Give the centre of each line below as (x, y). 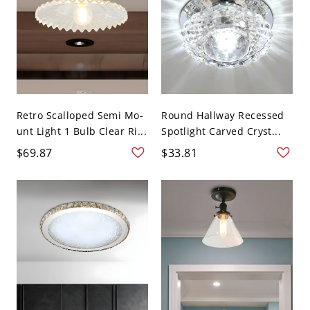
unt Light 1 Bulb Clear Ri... (82, 131)
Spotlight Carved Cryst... (221, 131)
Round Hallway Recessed (223, 116)
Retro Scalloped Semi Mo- (80, 116)
